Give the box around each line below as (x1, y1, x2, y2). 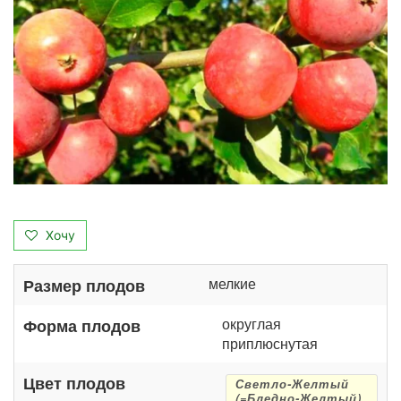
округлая (222, 312, 281, 334)
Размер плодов (23, 273, 145, 296)
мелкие (209, 272, 256, 294)
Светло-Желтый (235, 375, 349, 392)
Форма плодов (23, 313, 141, 337)
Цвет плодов (23, 371, 125, 394)
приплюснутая (222, 332, 318, 354)
